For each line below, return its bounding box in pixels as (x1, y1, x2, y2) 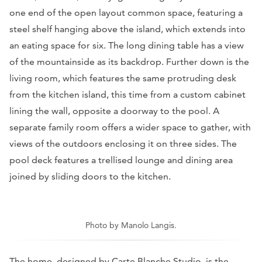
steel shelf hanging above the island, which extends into (9, 23, 246, 35)
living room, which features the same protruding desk (9, 72, 236, 84)
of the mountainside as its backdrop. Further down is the (9, 56, 249, 67)
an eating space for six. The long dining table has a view (9, 39, 244, 51)
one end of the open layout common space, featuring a (9, 6, 243, 18)
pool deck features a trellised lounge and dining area (9, 154, 233, 166)
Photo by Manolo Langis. (85, 219, 177, 230)
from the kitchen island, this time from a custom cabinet (9, 88, 246, 100)
